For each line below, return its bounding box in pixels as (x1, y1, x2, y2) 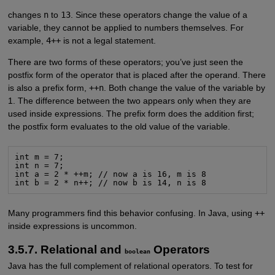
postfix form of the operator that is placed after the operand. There (7, 69, 266, 80)
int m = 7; (15, 152, 64, 162)
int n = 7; (15, 161, 64, 171)
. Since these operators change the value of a (70, 9, 247, 20)
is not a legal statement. (60, 35, 156, 45)
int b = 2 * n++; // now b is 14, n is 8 (15, 178, 207, 188)
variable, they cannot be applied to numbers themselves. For (7, 22, 244, 33)
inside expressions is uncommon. (7, 221, 137, 231)
